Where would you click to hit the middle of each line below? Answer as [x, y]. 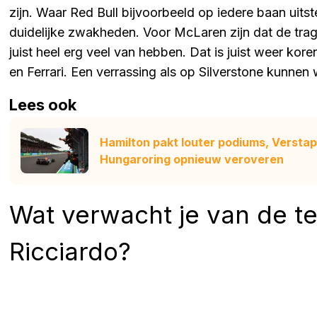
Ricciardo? [70, 251]
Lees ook [43, 104]
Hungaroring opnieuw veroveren [192, 159]
